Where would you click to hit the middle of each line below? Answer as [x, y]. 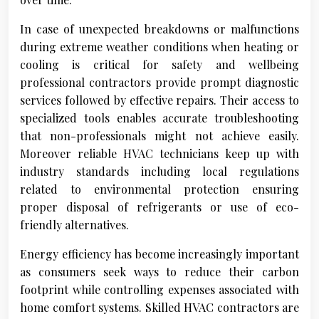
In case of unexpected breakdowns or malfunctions [159, 29]
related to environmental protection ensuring [159, 189]
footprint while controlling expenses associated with [159, 290]
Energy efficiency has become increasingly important [159, 254]
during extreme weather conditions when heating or [159, 47]
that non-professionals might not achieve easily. [159, 136]
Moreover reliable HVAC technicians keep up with [159, 154]
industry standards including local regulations [159, 172]
